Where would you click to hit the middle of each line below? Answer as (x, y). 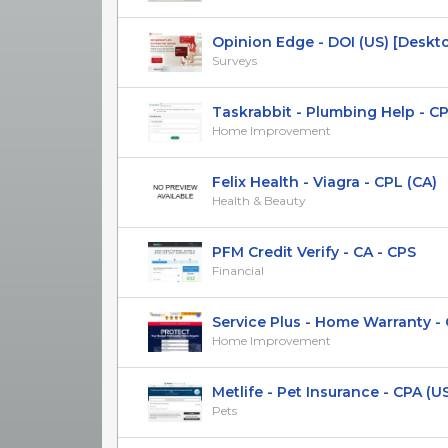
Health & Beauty (259, 200)
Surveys (234, 60)
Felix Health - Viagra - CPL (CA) (324, 181)
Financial (238, 270)
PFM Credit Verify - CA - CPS (314, 251)
